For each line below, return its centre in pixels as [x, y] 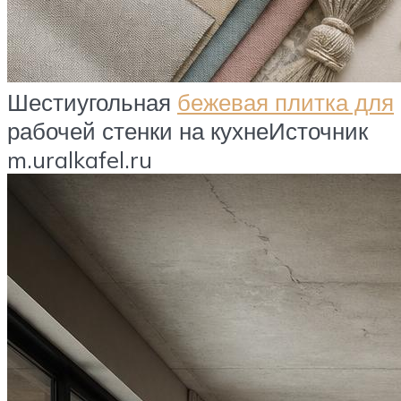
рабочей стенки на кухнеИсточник [188, 130]
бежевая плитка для [286, 102]
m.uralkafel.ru [80, 159]
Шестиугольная [92, 102]
